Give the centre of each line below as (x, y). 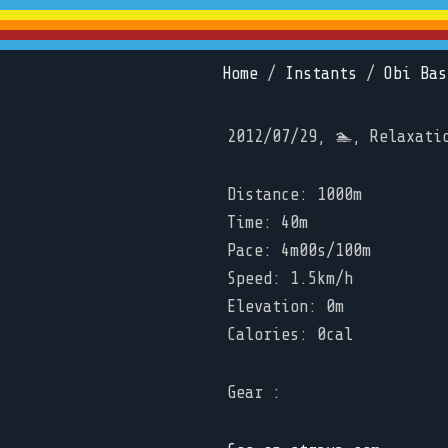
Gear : (254, 392)
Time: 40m (267, 222)
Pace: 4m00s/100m (299, 250)
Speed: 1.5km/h (290, 278)
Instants (321, 73)
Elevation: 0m (285, 306)
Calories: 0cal (290, 334)
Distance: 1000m (294, 194)
